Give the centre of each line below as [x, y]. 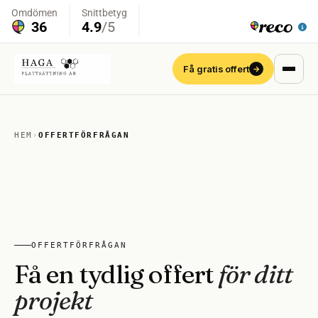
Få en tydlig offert [116, 274]
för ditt [256, 274]
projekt [53, 300]
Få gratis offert [216, 69]
